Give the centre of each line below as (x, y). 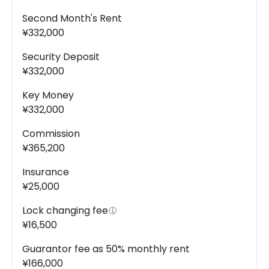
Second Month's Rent (72, 19)
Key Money (48, 95)
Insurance (46, 172)
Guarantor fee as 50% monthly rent (106, 249)
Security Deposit (61, 57)
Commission (51, 134)
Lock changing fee (65, 211)
